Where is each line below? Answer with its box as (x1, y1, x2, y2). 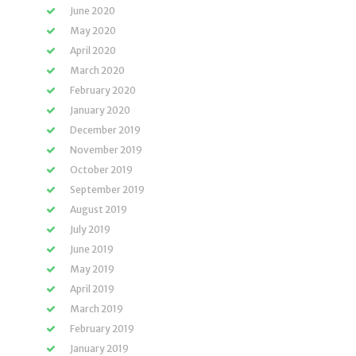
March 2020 (70, 64, 125, 76)
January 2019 (70, 342, 129, 354)
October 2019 (70, 164, 133, 176)
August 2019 (70, 203, 127, 215)
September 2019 (70, 184, 145, 195)
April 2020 (70, 44, 116, 56)
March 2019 (70, 303, 123, 315)
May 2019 (70, 263, 114, 275)
